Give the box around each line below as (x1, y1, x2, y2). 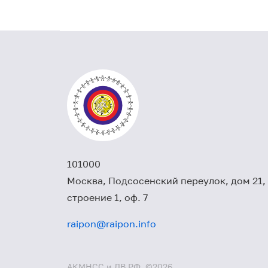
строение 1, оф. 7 (67, 191, 148, 203)
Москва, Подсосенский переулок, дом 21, (67, 175, 266, 187)
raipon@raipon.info (67, 218, 156, 230)
